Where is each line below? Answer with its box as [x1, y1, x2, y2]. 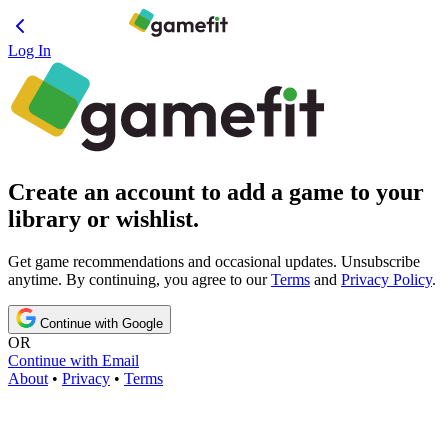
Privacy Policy [341, 270, 432, 288]
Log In [8, 42, 51, 59]
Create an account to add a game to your [8, 178, 424, 205]
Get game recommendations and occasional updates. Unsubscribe [8, 252, 420, 270]
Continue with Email [8, 351, 139, 369]
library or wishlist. [8, 205, 199, 232]
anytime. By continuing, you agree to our [8, 270, 271, 288]
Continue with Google [36, 315, 163, 331]
